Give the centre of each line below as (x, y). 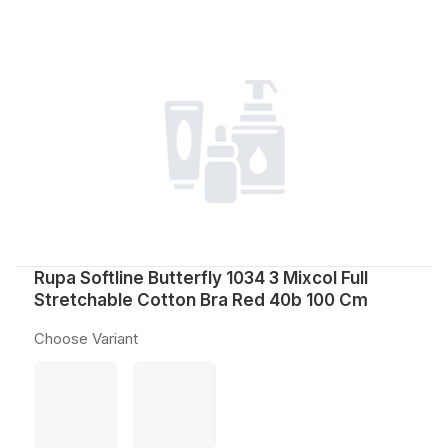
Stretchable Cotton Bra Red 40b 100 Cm (201, 300)
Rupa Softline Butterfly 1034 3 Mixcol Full (201, 278)
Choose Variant (86, 338)
